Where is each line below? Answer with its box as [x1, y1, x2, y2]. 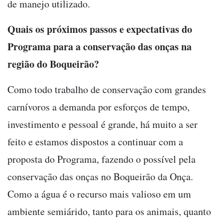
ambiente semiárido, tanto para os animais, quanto [7, 204, 211, 218]
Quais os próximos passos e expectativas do [7, 21, 192, 36]
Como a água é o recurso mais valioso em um [7, 187, 191, 201]
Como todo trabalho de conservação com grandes [7, 82, 206, 96]
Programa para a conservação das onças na [7, 39, 192, 54]
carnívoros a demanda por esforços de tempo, [7, 100, 190, 113]
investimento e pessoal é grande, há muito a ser [7, 117, 198, 131]
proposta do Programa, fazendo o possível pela [7, 152, 196, 166]
